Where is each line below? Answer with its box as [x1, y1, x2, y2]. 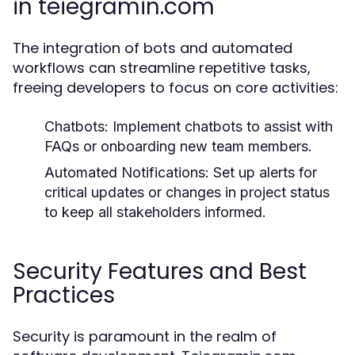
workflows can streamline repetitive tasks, [13, 58, 311, 78]
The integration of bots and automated [13, 38, 292, 58]
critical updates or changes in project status [44, 184, 330, 200]
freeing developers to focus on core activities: [13, 78, 338, 97]
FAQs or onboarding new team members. [44, 138, 312, 155]
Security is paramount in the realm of [13, 326, 277, 346]
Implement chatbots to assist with [109, 118, 333, 135]
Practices [13, 280, 115, 311]
